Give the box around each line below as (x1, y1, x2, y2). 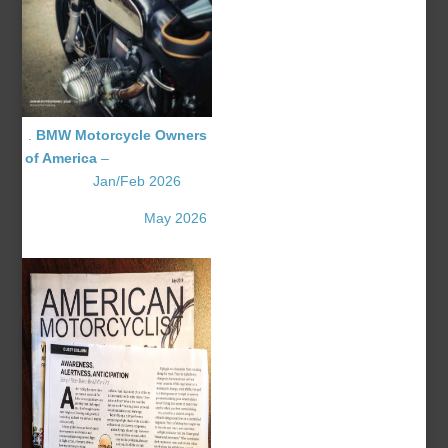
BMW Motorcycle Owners (35, 127, 207, 144)
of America (25, 150, 98, 167)
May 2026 (139, 210, 207, 227)
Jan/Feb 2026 (53, 173, 182, 190)
